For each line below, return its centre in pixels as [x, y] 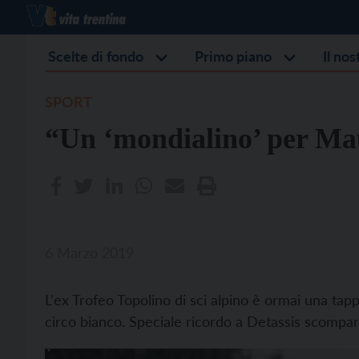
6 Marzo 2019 [89, 252]
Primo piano [233, 56]
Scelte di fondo [96, 56]
